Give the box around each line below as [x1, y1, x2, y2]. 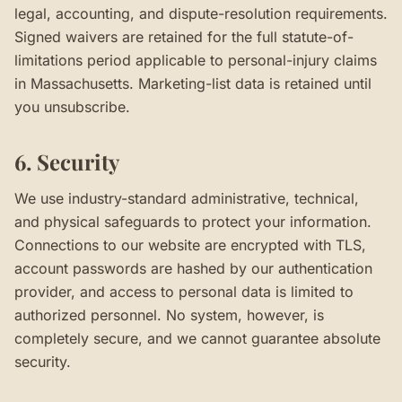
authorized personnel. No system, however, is [14, 306, 324, 324]
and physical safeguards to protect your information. [14, 213, 371, 231]
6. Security [14, 147, 119, 176]
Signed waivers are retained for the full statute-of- [14, 28, 354, 46]
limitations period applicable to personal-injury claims [14, 51, 377, 69]
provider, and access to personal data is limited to [14, 283, 354, 301]
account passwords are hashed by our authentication [14, 259, 372, 277]
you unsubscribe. [14, 98, 130, 116]
